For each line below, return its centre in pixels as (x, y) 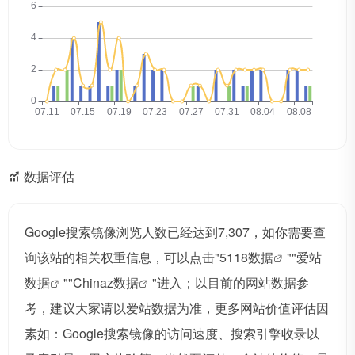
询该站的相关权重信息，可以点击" (122, 258)
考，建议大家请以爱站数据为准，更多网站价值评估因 (177, 308)
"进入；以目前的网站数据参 (231, 283)
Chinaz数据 (106, 283)
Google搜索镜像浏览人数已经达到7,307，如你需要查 (175, 232)
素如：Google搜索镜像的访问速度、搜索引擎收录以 (172, 334)
